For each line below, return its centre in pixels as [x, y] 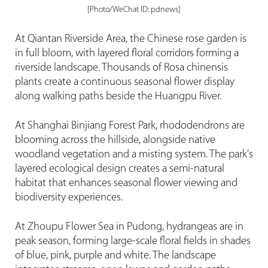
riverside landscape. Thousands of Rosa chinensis [121, 68]
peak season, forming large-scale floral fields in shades [133, 241]
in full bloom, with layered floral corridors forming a [127, 54]
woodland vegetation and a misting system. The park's [134, 155]
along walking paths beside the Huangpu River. [118, 97]
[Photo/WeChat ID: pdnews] [134, 10]
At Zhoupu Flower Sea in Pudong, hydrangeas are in [129, 227]
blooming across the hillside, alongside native [115, 141]
